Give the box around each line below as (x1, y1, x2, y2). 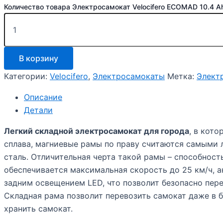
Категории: (4, 71, 50, 82)
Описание (24, 92, 62, 103)
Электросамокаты (93, 71, 165, 82)
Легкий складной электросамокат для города (4, 126, 189, 136)
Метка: (167, 71, 197, 82)
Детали (24, 105, 53, 115)
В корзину (19, 53, 58, 64)
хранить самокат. (4, 204, 73, 214)
